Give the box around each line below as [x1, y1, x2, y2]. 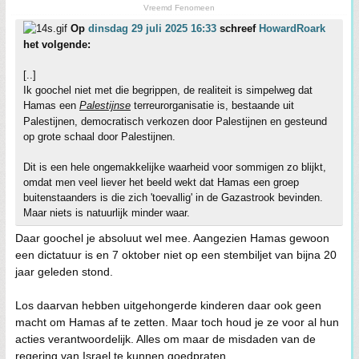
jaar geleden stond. [15, 265, 113, 278]
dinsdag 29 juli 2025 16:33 [88, 22, 216, 34]
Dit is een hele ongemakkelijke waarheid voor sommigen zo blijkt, [23, 161, 326, 173]
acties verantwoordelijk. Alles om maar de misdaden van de [15, 333, 316, 345]
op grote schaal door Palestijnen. [23, 131, 175, 143]
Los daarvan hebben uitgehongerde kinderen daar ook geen [15, 299, 321, 312]
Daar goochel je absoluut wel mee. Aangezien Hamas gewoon [15, 232, 329, 244]
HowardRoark [259, 22, 325, 34]
